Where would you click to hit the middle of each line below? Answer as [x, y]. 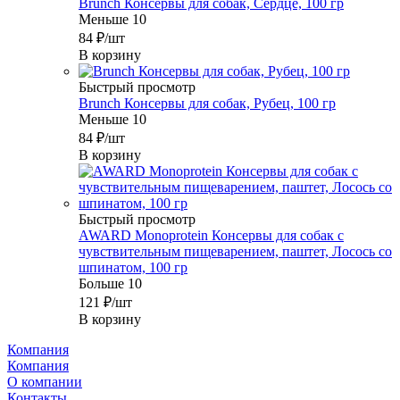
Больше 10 [110, 284]
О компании [45, 382]
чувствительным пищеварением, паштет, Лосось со [235, 252]
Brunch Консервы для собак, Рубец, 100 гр [207, 104]
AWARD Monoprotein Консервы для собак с [211, 236]
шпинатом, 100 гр [133, 268]
